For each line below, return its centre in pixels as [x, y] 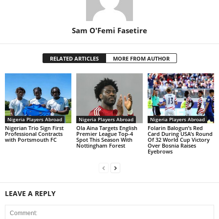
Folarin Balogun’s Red [175, 128]
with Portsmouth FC [31, 139]
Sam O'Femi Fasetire [109, 30]
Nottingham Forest [100, 145]
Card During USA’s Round [180, 133]
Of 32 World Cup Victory [178, 139]
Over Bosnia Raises [172, 145]
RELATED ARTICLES [74, 58]
